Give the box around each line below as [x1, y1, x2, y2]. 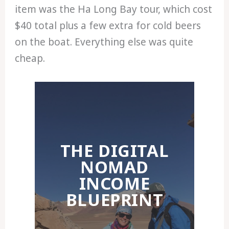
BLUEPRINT [65, 188, 164, 212]
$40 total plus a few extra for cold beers [15, 18, 201, 32]
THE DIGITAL [60, 139, 169, 163]
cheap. [15, 51, 45, 65]
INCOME [79, 172, 150, 195]
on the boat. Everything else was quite [15, 35, 194, 49]
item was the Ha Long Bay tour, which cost [15, 2, 213, 16]
